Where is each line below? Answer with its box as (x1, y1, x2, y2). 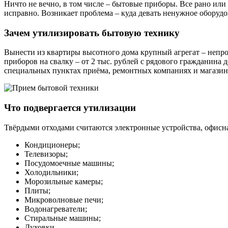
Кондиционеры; (24, 140, 80, 149)
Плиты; (24, 186, 50, 195)
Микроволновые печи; (24, 195, 103, 204)
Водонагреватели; (24, 204, 87, 213)
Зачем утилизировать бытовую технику (4, 27, 180, 38)
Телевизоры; (24, 149, 68, 158)
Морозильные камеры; (24, 177, 103, 186)
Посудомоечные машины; (24, 158, 114, 167)
